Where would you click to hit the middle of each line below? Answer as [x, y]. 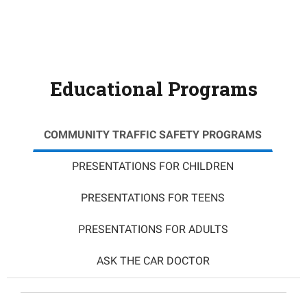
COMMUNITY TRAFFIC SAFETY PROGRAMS [153, 135]
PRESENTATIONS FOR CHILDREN [153, 166]
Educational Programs [153, 89]
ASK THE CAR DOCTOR [153, 261]
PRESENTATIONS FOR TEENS [153, 198]
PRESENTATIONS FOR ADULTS [153, 229]
